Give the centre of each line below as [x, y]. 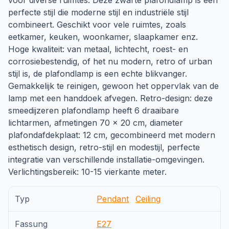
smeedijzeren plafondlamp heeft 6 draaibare [94, 110]
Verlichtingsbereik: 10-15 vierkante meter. [87, 172]
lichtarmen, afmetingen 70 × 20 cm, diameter [96, 123]
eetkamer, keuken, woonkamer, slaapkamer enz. [103, 37]
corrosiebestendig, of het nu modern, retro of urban [110, 61]
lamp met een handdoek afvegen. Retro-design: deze [110, 98]
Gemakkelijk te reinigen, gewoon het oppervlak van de [113, 86]
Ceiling [148, 199]
